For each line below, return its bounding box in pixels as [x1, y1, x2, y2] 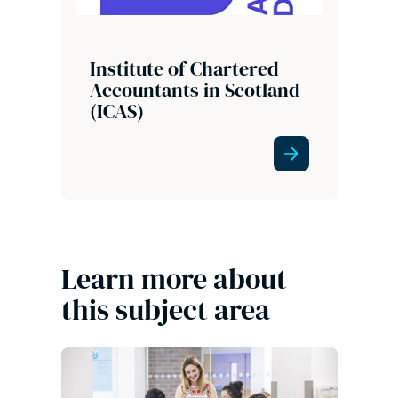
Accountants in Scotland [89, 76, 300, 104]
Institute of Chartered [89, 55, 279, 83]
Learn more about [60, 259, 287, 299]
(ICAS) [89, 98, 144, 125]
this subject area [60, 291, 270, 330]
